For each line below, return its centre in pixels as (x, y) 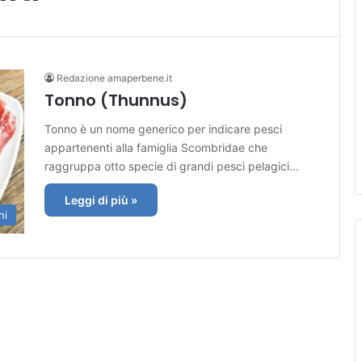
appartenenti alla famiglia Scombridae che (156, 147)
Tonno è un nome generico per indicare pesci (163, 128)
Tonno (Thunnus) (116, 100)
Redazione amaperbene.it (114, 78)
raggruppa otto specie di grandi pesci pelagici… (172, 166)
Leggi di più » (101, 200)
